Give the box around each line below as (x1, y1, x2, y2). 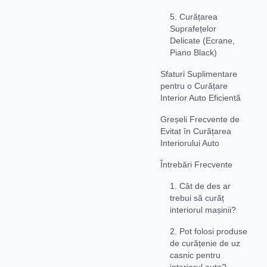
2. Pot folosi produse (170, 226, 247, 236)
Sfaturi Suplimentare (160, 69, 237, 79)
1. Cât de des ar (170, 181, 231, 191)
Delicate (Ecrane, (170, 35, 235, 45)
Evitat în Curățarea (160, 126, 231, 136)
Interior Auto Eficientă (160, 92, 241, 103)
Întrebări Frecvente (160, 159, 232, 169)
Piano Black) (170, 47, 217, 57)
